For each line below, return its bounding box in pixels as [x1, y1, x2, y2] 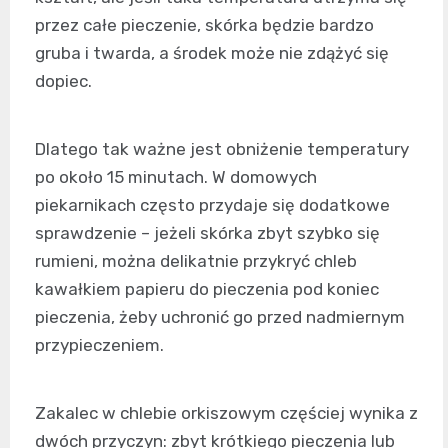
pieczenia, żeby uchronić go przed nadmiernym [35, 307, 405, 328]
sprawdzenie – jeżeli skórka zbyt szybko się [35, 223, 380, 244]
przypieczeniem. [35, 335, 164, 356]
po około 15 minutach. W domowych [35, 167, 317, 188]
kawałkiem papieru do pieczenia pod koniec [35, 279, 379, 300]
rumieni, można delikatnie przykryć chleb [35, 251, 357, 272]
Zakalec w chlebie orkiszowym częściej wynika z [35, 403, 418, 424]
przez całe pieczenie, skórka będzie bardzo [35, 15, 374, 36]
